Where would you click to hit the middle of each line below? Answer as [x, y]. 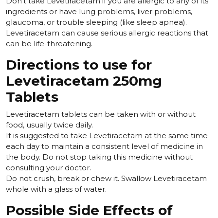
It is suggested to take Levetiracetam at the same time [107, 136]
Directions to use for [79, 65]
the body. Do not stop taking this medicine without [99, 157]
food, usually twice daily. [49, 125]
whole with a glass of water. [56, 189]
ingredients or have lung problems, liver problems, [99, 12]
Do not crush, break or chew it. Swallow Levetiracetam [106, 179]
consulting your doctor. [48, 168]
